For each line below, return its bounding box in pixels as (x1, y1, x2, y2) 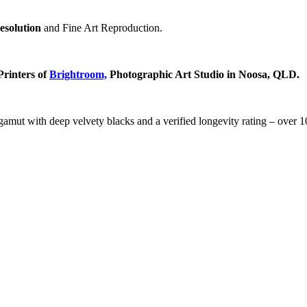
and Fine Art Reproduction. (41, 21, 162, 34)
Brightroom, (49, 68, 107, 80)
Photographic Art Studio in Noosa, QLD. (107, 68, 299, 80)
